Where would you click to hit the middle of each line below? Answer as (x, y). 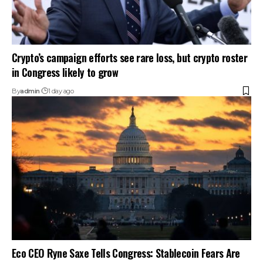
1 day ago (61, 91)
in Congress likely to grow (65, 72)
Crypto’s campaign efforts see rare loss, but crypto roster (130, 57)
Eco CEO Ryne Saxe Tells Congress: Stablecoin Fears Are (126, 253)
